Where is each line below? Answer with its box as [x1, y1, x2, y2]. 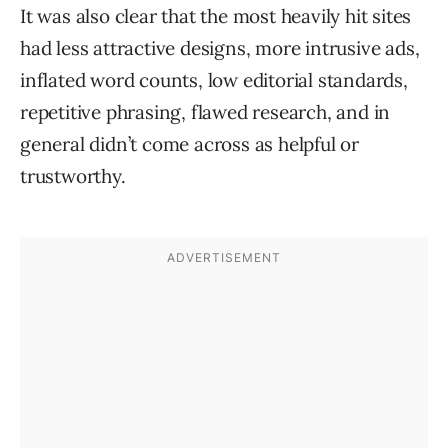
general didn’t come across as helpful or [20, 132, 359, 157]
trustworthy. [20, 164, 126, 189]
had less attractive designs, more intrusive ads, [20, 36, 420, 61]
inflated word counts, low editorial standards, [20, 68, 408, 93]
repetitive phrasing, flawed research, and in [20, 100, 391, 125]
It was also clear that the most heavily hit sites [20, 4, 412, 29]
